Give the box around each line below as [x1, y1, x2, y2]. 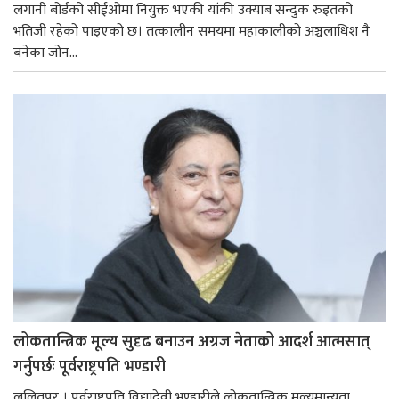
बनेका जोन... [13, 41, 77, 66]
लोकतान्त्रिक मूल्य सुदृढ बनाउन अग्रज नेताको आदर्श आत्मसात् [13, 328, 370, 355]
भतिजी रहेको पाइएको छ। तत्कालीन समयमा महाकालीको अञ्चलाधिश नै [13, 20, 370, 45]
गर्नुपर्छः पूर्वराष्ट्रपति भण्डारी [13, 353, 166, 380]
